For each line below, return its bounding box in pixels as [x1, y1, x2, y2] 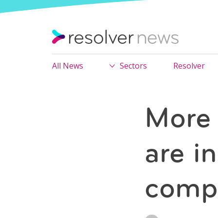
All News [52, 60, 83, 71]
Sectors [120, 60, 147, 71]
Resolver [173, 60, 205, 71]
